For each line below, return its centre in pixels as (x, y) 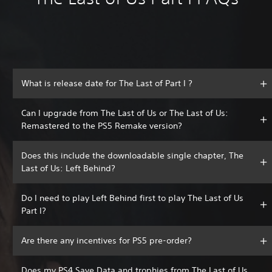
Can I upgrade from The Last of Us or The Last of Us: (125, 113)
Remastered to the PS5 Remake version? (102, 126)
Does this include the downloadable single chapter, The (132, 156)
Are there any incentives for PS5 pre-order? (107, 241)
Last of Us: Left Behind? (68, 168)
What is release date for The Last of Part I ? (107, 83)
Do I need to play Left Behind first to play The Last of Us (132, 198)
